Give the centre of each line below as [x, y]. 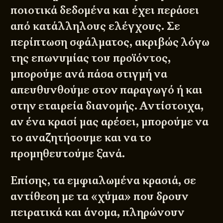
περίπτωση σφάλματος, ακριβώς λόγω [110, 42]
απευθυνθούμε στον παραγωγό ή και [107, 90]
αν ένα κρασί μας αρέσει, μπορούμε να [110, 121]
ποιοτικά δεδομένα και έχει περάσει [105, 10]
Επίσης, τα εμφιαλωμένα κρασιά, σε [104, 180]
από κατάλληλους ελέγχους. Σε [96, 26]
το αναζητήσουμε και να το [81, 137]
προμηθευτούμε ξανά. [68, 153]
